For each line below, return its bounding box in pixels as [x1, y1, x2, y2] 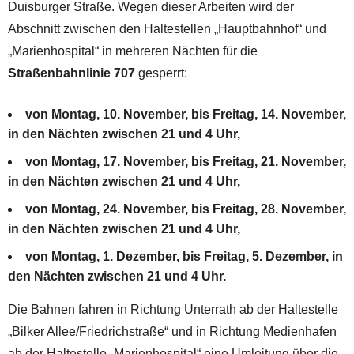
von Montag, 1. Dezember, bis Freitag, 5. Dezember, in [25, 249, 343, 263]
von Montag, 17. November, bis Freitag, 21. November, [25, 154, 346, 168]
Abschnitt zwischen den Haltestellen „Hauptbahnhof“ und [8, 21, 326, 36]
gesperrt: [135, 66, 187, 80]
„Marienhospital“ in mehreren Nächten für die [8, 43, 258, 58]
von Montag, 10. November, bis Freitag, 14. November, [25, 107, 346, 121]
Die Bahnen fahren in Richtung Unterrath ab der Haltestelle [8, 302, 338, 316]
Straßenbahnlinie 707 [8, 66, 135, 80]
